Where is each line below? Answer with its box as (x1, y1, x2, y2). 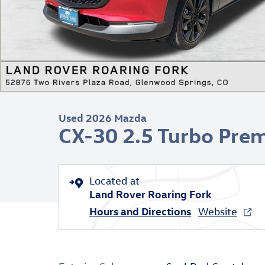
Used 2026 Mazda (59, 111, 147, 124)
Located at (89, 174, 140, 187)
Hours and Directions (89, 204, 191, 218)
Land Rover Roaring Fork (89, 187, 212, 201)
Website (198, 205, 237, 218)
